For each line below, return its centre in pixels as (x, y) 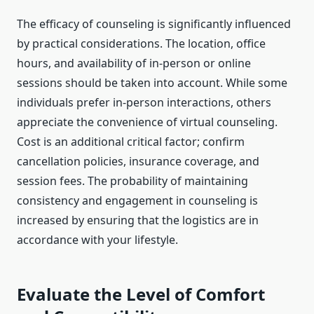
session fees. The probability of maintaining (132, 181)
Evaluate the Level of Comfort (141, 294)
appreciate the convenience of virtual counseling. (147, 122)
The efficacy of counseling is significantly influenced (154, 24)
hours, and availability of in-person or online (134, 63)
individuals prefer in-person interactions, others (144, 103)
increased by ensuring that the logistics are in (138, 220)
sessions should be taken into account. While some (152, 83)
